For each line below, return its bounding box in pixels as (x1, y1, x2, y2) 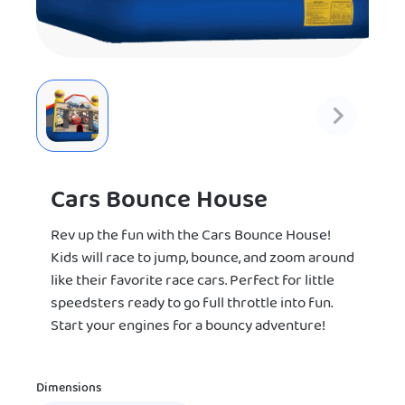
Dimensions (36, 378, 101, 400)
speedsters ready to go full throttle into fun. (51, 291, 333, 316)
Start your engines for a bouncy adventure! (51, 314, 325, 339)
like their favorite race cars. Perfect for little (51, 268, 334, 294)
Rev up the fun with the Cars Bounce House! (51, 223, 331, 249)
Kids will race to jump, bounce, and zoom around (51, 246, 354, 271)
